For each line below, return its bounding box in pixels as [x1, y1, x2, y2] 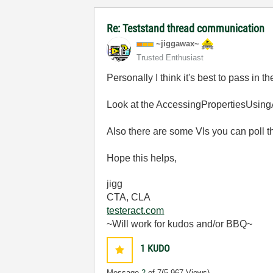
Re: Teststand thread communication [107, 22, 265, 35]
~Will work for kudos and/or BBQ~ [107, 219, 253, 229]
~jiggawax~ [156, 39, 200, 48]
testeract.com [107, 205, 165, 216]
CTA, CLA [107, 192, 151, 202]
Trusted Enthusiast [136, 53, 204, 62]
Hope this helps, [107, 153, 177, 163]
